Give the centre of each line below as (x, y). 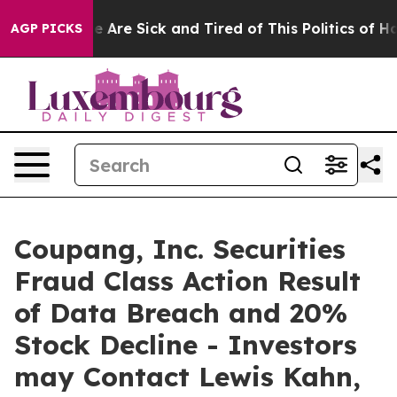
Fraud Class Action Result (187, 281)
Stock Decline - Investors (186, 345)
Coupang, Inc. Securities (180, 249)
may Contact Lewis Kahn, (187, 377)
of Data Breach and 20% (181, 313)
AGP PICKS (47, 28)
